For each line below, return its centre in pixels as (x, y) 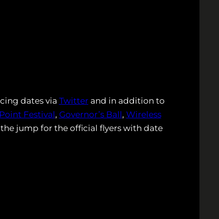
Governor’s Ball (90, 115)
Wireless (143, 115)
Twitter (74, 101)
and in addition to (126, 101)
